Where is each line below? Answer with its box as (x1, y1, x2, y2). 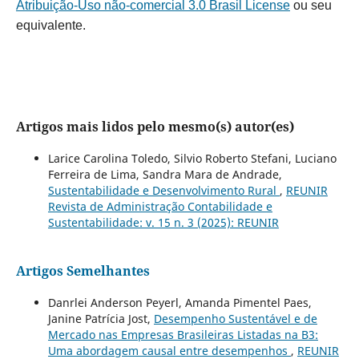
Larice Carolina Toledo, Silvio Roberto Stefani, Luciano (47, 150, 337, 166)
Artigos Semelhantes (15, 261, 150, 280)
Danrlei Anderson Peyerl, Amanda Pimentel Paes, (47, 294, 312, 310)
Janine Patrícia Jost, (47, 310, 154, 326)
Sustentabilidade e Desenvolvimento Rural (47, 182, 280, 198)
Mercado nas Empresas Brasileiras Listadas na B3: (47, 326, 318, 342)
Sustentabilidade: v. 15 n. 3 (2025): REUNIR (47, 214, 279, 230)
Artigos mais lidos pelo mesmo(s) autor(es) (15, 117, 294, 135)
